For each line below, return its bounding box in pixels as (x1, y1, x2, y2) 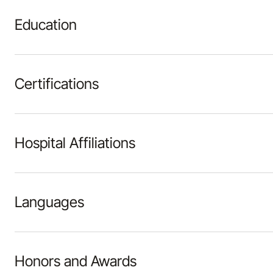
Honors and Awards (15, 252, 136, 270)
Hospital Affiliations (15, 134, 135, 152)
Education (15, 16, 77, 34)
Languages (15, 193, 84, 211)
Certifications (15, 75, 99, 93)
